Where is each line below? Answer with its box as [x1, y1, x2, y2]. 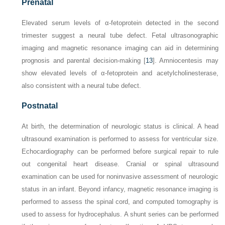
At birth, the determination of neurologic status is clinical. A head [22, 123, 218, 131]
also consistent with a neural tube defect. [22, 82, 142, 90]
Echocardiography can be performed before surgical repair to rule [22, 148, 218, 156]
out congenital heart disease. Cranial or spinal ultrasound [22, 160, 218, 168]
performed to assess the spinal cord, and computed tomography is [22, 198, 218, 206]
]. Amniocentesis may [152, 57, 218, 65]
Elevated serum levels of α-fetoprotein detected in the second [22, 19, 218, 27]
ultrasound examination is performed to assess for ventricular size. [22, 135, 218, 143]
